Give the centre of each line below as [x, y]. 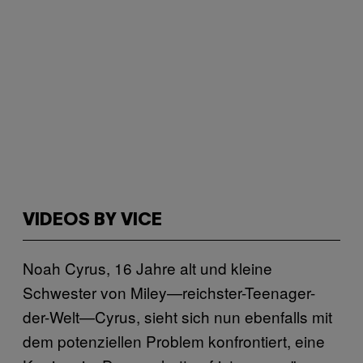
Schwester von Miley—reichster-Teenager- [169, 292]
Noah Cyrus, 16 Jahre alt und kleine [147, 268]
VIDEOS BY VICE [92, 220]
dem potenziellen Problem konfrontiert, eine [174, 341]
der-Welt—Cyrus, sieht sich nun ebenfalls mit [177, 316]
